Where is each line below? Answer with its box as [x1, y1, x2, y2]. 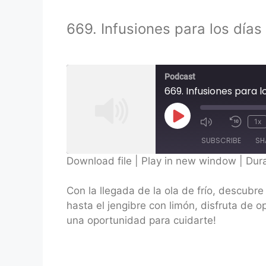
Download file [66, 154, 132, 167]
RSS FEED [83, 185, 118, 197]
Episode [177, 131, 215, 143]
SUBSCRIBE [201, 135, 241, 145]
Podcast [164, 71, 195, 81]
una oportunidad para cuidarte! [66, 214, 216, 226]
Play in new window [141, 154, 236, 167]
